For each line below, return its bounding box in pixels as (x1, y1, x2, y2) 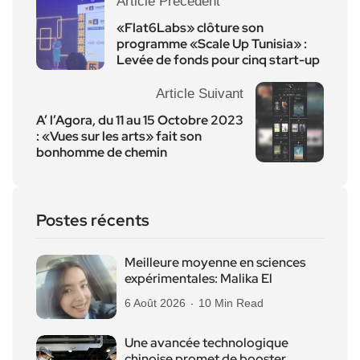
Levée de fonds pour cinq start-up (117, 51, 320, 68)
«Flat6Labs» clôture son (117, 18, 264, 36)
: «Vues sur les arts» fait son (36, 127, 202, 145)
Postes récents (36, 209, 149, 231)
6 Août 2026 (125, 296, 186, 309)
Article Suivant (156, 85, 243, 101)
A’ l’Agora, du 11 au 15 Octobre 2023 (36, 111, 243, 129)
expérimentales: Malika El (125, 269, 272, 287)
